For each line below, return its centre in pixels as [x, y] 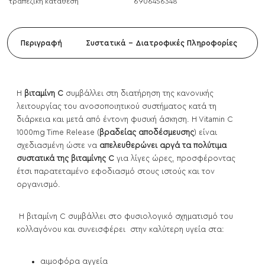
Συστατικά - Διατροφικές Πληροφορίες [161, 43]
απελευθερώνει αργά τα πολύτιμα [163, 146]
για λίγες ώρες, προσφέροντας [175, 159]
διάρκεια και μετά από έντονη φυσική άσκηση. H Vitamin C [125, 119]
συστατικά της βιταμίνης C [65, 159]
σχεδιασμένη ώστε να [58, 146]
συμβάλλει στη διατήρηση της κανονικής [138, 93]
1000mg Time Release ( [58, 132]
